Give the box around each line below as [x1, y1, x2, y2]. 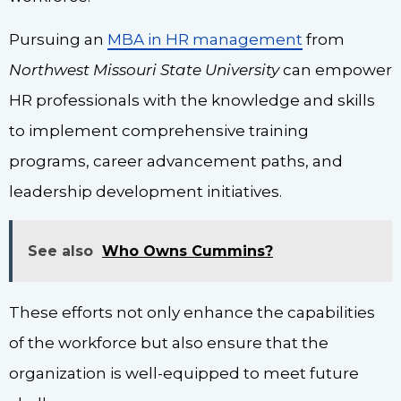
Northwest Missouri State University [9, 61, 279, 80]
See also [28, 242, 93, 260]
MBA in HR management [107, 30, 303, 49]
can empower [279, 61, 392, 80]
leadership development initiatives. [9, 183, 282, 201]
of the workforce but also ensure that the [9, 333, 328, 352]
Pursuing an [9, 30, 107, 49]
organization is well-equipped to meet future [9, 363, 359, 382]
